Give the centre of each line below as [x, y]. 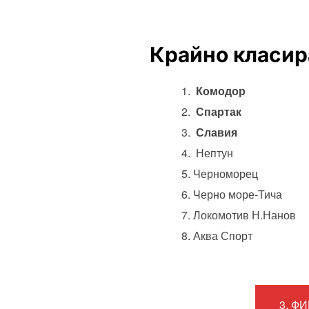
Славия [215, 132]
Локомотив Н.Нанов [245, 215]
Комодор [221, 90]
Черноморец [226, 173]
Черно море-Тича [238, 194]
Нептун [213, 152]
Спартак [217, 111]
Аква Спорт [223, 235]
